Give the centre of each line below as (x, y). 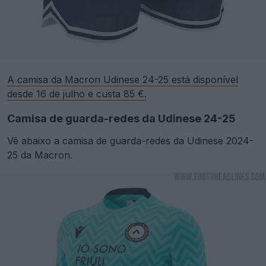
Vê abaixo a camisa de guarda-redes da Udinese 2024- (130, 140)
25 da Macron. (40, 155)
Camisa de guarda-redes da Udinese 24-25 (121, 118)
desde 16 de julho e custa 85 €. (77, 94)
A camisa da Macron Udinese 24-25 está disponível (123, 79)
